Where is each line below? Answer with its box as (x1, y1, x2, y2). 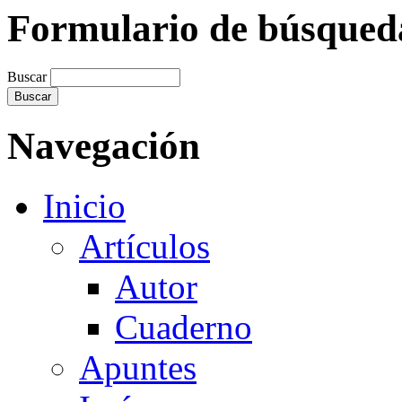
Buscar (7, 69, 50, 85)
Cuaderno (115, 308, 252, 347)
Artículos (79, 227, 210, 267)
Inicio (43, 187, 126, 226)
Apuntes (79, 348, 197, 388)
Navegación (7, 125, 200, 168)
